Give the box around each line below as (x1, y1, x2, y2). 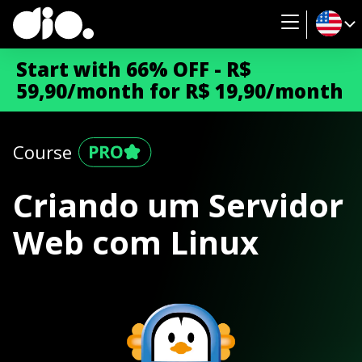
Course (13, 140, 72, 164)
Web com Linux (13, 220, 259, 264)
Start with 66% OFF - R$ (16, 56, 251, 82)
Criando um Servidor (13, 183, 343, 227)
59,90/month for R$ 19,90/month (16, 78, 343, 104)
